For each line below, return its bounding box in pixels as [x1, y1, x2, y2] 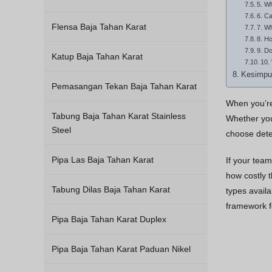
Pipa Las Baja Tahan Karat [52, 155, 154, 165]
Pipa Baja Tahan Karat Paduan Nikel [52, 244, 191, 254]
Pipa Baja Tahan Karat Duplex [52, 214, 166, 224]
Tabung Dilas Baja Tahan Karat [52, 185, 170, 194]
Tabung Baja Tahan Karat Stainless [52, 111, 186, 121]
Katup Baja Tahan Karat [52, 52, 143, 61]
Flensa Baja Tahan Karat [52, 22, 146, 32]
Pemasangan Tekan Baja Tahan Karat [52, 81, 197, 91]
